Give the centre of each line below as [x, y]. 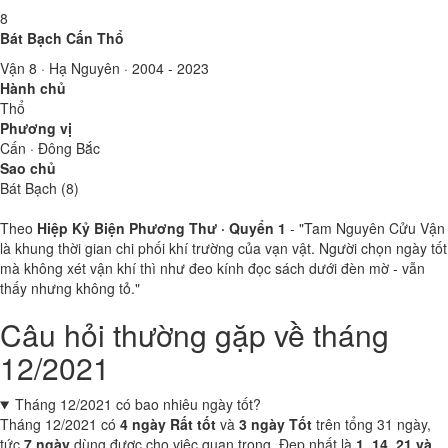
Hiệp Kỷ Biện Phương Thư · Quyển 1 [161, 228]
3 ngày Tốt [275, 424]
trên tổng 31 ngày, [371, 424]
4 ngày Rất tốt [168, 424]
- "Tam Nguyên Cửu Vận [365, 228]
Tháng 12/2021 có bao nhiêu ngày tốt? [137, 404]
